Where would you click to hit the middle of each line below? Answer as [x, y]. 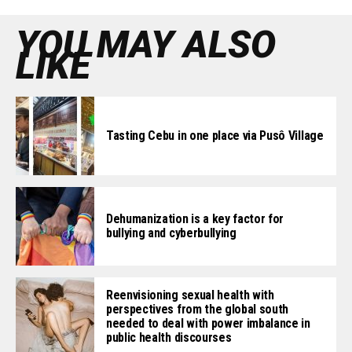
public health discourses [169, 338]
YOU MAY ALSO [146, 45]
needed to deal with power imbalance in [208, 324]
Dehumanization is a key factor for [195, 219]
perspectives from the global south [198, 310]
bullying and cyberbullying [171, 233]
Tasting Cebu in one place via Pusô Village [215, 136]
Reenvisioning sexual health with [190, 295]
